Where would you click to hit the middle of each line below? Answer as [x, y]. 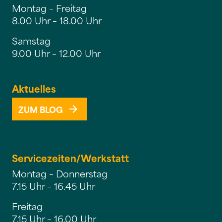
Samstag [31, 40]
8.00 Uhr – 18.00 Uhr [57, 20]
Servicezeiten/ [46, 158]
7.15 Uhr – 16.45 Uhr [54, 186]
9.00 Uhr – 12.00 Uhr [56, 53]
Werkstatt [105, 158]
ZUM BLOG [41, 109]
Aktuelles [34, 88]
